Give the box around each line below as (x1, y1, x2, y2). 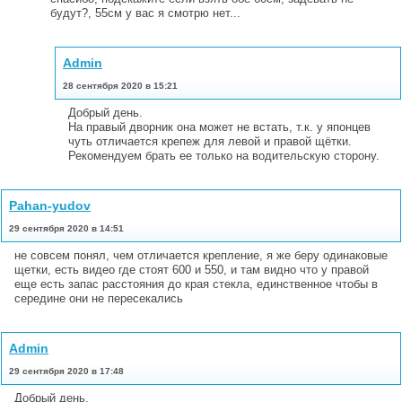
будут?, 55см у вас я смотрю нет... (50, 5, 240, 20)
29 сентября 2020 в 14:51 (9, 223, 124, 233)
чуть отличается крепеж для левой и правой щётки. (68, 134, 352, 148)
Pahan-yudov (9, 197, 91, 213)
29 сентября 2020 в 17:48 (9, 365, 124, 376)
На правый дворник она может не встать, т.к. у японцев (68, 119, 371, 134)
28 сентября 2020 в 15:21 (63, 80, 178, 91)
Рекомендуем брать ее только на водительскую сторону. (68, 148, 380, 162)
